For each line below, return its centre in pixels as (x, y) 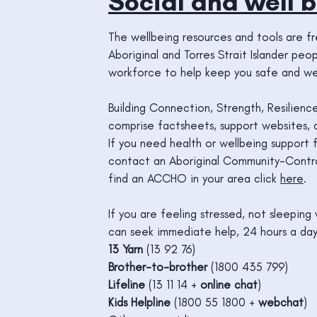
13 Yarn (125, 249)
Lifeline (126, 284)
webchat (281, 302)
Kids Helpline (139, 302)
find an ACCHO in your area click (194, 178)
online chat (229, 284)
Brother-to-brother (157, 266)
